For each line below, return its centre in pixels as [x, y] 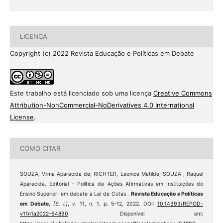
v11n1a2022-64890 [44, 214]
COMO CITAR [40, 149]
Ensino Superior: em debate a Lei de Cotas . [75, 194]
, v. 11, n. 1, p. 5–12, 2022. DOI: [113, 204]
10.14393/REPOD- [180, 204]
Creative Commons [182, 93]
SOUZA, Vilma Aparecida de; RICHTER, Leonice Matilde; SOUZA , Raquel [111, 174]
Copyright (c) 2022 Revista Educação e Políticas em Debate [102, 53]
